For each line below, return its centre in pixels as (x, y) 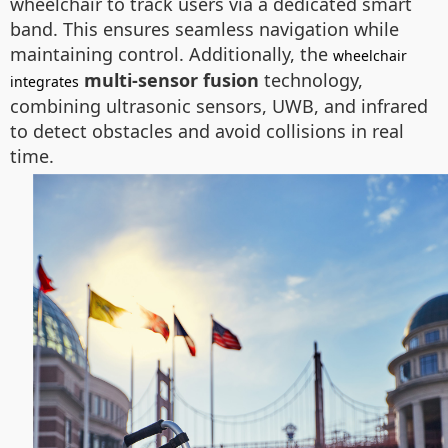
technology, (311, 80)
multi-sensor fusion (171, 80)
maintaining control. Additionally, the (171, 54)
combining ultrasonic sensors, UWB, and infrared (219, 106)
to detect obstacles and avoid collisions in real (207, 131)
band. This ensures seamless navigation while (204, 29)
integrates (44, 81)
